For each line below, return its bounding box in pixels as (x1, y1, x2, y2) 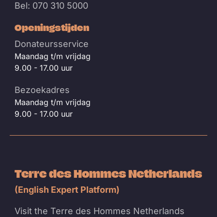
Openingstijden (15, 23, 89, 33)
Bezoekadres (15, 85, 70, 95)
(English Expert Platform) (15, 185, 120, 195)
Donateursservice (15, 39, 89, 49)
